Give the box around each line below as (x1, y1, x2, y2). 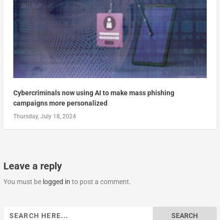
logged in (42, 177, 70, 186)
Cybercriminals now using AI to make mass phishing (13, 88, 174, 97)
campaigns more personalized (13, 99, 108, 107)
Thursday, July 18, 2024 (13, 112, 76, 120)
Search (2, 207, 24, 215)
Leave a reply (3, 160, 62, 172)
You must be (3, 177, 43, 186)
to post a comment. (70, 177, 131, 186)
